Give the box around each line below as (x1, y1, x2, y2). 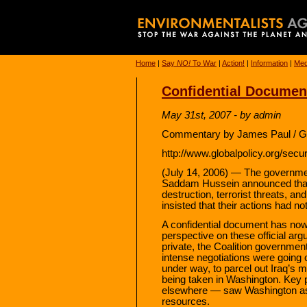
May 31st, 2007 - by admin (162, 109, 281, 121)
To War (191, 59, 217, 68)
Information (251, 59, 288, 68)
